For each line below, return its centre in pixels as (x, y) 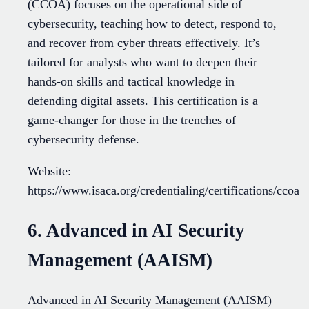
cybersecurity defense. (83, 140)
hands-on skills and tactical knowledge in (131, 82)
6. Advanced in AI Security (136, 230)
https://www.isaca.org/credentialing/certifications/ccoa (163, 191)
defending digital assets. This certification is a (143, 101)
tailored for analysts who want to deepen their (142, 62)
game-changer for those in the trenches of (132, 120)
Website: (49, 171)
